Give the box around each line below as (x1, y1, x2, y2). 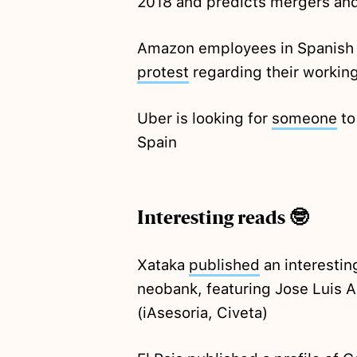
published (188, 256, 260, 275)
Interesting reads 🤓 (136, 206, 308, 230)
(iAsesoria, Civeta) (136, 304, 268, 323)
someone (271, 109, 337, 128)
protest (136, 63, 189, 82)
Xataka (136, 256, 189, 275)
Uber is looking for (136, 109, 272, 128)
